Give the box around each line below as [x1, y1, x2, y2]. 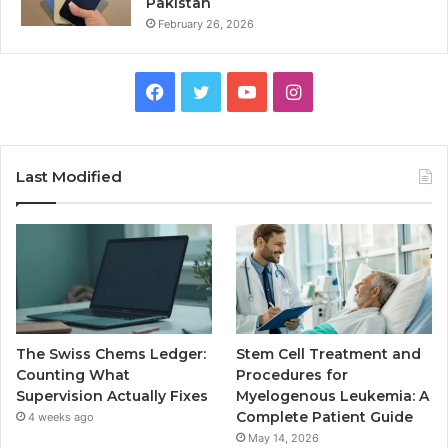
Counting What [16, 366, 130, 385]
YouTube [255, 79, 328, 101]
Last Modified [16, 166, 122, 186]
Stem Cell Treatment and [236, 345, 422, 364]
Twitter [208, 79, 270, 101]
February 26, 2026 [158, 16, 254, 31]
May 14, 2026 [248, 431, 320, 446]
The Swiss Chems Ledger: [16, 345, 206, 364]
